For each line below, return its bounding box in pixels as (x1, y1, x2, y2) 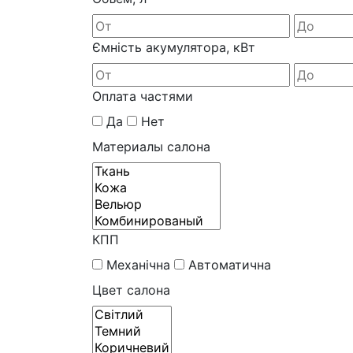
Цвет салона (92, 281, 170, 298)
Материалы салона (92, 138, 210, 154)
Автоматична (188, 256, 271, 273)
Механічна (106, 256, 170, 273)
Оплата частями (92, 87, 193, 104)
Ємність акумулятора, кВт (92, 39, 255, 55)
